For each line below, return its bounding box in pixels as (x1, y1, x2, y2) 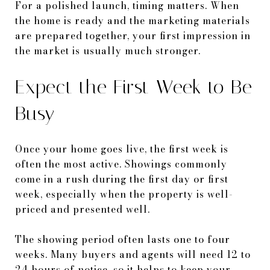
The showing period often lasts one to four (15, 231, 230, 246)
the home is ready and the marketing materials (15, 13, 250, 28)
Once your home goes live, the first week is (15, 141, 228, 156)
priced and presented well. (15, 201, 150, 216)
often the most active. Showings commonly (15, 156, 227, 171)
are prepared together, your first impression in (15, 28, 251, 43)
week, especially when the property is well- (15, 186, 233, 201)
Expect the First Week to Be (15, 75, 253, 98)
